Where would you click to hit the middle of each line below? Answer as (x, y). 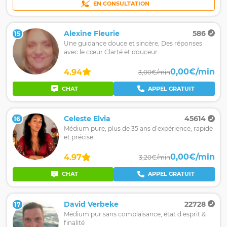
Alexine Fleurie (92, 33)
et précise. (79, 137)
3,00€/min (154, 72)
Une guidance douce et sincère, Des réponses (133, 43)
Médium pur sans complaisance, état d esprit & (135, 214)
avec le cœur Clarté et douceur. (111, 52)
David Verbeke (91, 204)
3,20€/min (154, 157)
